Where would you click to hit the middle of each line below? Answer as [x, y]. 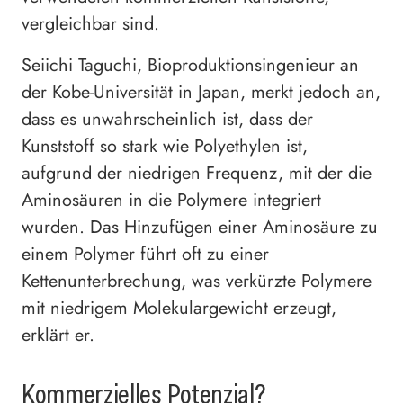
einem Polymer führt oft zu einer [145, 254]
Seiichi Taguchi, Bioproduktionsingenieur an [190, 65]
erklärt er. [58, 335]
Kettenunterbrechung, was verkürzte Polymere [197, 281]
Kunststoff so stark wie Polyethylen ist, [165, 146]
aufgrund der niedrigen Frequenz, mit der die [197, 173]
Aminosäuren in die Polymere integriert [171, 200]
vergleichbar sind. [90, 23]
